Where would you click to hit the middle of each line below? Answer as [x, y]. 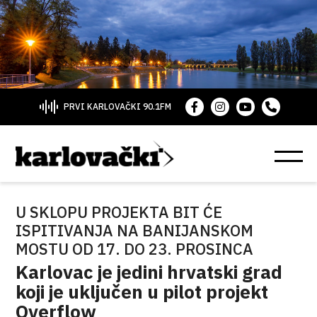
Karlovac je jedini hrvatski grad [149, 272]
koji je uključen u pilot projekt [142, 292]
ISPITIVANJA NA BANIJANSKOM [135, 230]
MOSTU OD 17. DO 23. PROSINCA [135, 249]
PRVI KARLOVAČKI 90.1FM [117, 106]
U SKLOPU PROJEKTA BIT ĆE [119, 212]
